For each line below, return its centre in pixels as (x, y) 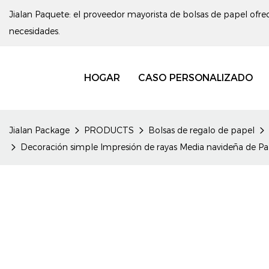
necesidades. (35, 31)
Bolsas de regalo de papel (201, 130)
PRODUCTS (109, 130)
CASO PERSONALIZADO (195, 78)
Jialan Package (39, 130)
